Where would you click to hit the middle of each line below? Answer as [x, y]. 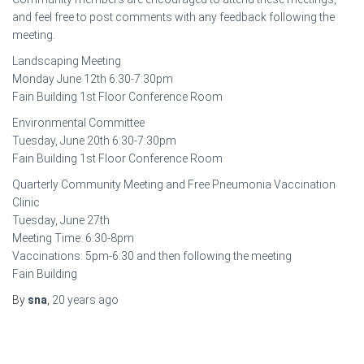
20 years [74, 300]
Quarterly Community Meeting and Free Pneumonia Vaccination [174, 184]
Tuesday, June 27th [61, 220]
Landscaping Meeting [67, 61]
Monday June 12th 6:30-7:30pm [93, 79]
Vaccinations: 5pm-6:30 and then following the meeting [152, 256]
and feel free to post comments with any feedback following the [173, 17]
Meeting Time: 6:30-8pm [73, 238]
